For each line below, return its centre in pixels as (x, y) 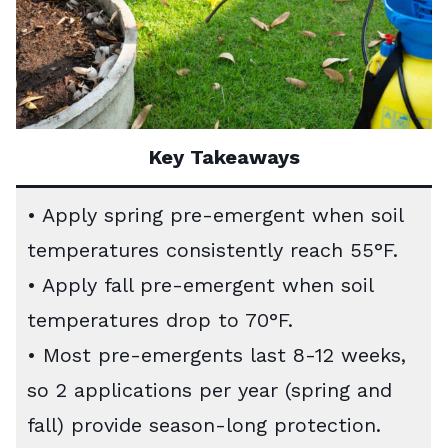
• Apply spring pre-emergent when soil (215, 214)
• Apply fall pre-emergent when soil (200, 284)
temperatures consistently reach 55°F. (212, 249)
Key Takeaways (224, 156)
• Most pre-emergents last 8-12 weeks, (216, 354)
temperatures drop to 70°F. (160, 319)
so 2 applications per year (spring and (209, 389)
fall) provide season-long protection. (204, 424)
